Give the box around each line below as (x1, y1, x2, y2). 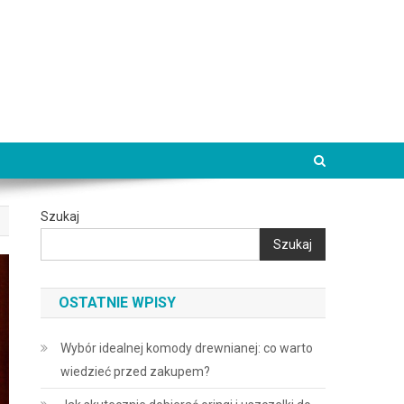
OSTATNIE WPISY (59, 294, 177, 311)
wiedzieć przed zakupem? (60, 364, 211, 379)
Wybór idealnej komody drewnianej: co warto (60, 341, 314, 355)
